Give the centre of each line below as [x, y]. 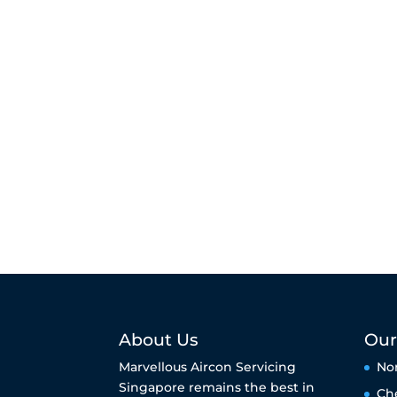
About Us [159, 339]
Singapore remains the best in [217, 387]
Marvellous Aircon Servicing [208, 366]
